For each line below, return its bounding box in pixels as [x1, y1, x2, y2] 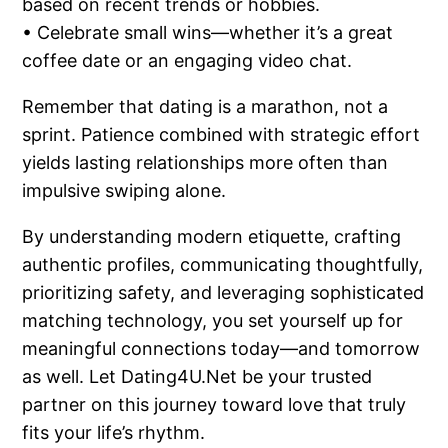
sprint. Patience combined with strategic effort [22, 123, 421, 145]
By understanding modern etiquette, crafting [22, 225, 402, 247]
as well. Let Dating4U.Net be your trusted [22, 365, 373, 387]
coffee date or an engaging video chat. [22, 49, 353, 71]
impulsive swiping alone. [22, 179, 227, 201]
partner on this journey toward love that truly [22, 393, 407, 415]
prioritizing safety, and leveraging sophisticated [22, 281, 425, 303]
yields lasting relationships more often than [22, 151, 389, 173]
